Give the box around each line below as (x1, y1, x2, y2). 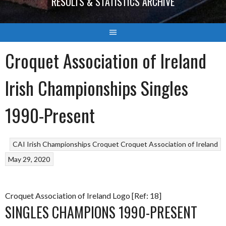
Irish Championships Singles (5, 74, 188, 101)
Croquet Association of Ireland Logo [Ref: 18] (5, 190, 161, 200)
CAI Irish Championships (12, 140, 91, 149)
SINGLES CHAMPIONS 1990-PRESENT (5, 201, 197, 222)
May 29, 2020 (8, 154, 50, 163)
